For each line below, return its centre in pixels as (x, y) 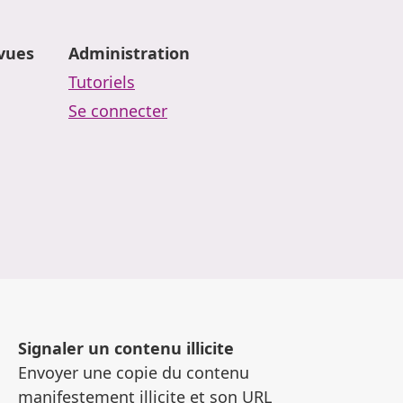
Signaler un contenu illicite (126, 348)
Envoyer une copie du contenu (134, 372)
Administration (129, 53)
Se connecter (118, 110)
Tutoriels (102, 81)
